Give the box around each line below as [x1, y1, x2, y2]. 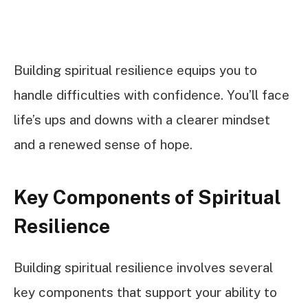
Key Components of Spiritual [14, 186, 281, 208]
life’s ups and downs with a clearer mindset [14, 111, 270, 127]
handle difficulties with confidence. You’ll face [14, 87, 289, 102]
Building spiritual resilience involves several [14, 260, 273, 276]
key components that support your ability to [14, 285, 277, 300]
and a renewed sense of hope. [14, 136, 192, 152]
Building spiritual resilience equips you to [14, 62, 257, 78]
